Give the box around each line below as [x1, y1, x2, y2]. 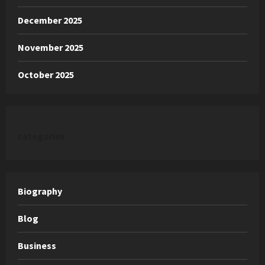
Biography [18, 185, 62, 197]
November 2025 [18, 41, 83, 53]
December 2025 [18, 14, 82, 26]
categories [18, 130, 65, 142]
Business [18, 239, 56, 251]
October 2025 [18, 68, 74, 80]
